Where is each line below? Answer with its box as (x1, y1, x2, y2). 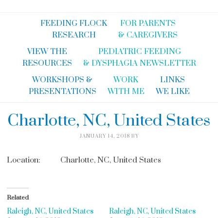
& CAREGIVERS (118, 30, 178, 40)
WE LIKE (155, 87, 190, 96)
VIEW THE (27, 47, 67, 56)
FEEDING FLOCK (40, 18, 107, 28)
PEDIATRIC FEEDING (98, 47, 181, 56)
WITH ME (107, 87, 145, 96)
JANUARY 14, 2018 (79, 132, 130, 140)
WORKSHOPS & (32, 75, 92, 85)
